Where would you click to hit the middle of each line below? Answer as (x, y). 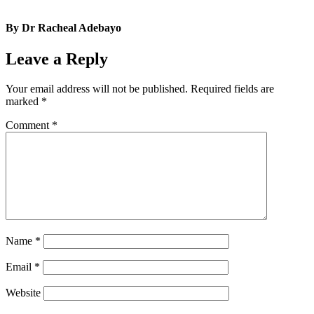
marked (23, 101)
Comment (29, 125)
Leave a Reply (57, 59)
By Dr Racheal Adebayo (63, 28)
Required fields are (232, 88)
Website (23, 292)
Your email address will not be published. (97, 88)
